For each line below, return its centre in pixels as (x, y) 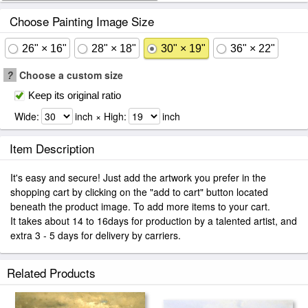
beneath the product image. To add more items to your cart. (140, 206)
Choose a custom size (70, 75)
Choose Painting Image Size (82, 21)
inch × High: (101, 116)
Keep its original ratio (75, 95)
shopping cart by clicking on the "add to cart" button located (139, 192)
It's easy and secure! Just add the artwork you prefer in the (138, 177)
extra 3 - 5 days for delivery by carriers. (96, 235)
